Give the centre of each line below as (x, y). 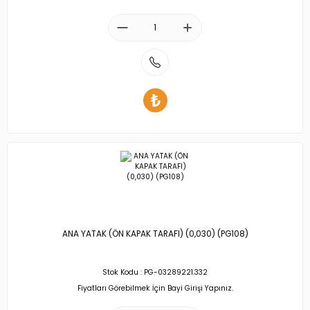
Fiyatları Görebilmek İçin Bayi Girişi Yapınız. (155, 288)
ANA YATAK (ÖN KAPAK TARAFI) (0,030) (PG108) (155, 234)
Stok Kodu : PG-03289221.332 (155, 272)
